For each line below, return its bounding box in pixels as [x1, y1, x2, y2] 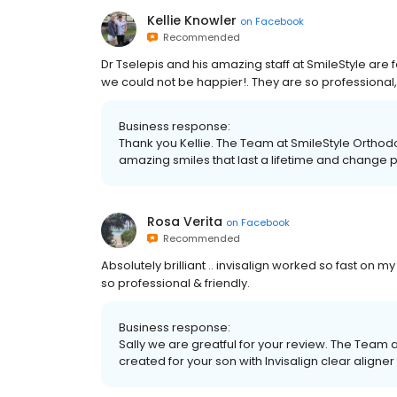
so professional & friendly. [101, 275, 250, 292]
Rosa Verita [147, 213, 222, 231]
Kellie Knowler [147, 12, 237, 30]
